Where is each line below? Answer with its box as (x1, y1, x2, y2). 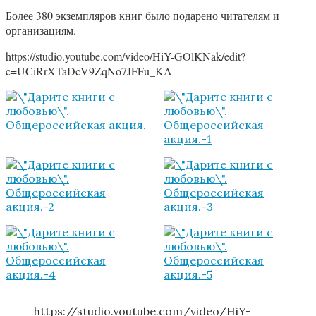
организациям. (6, 23, 76, 38)
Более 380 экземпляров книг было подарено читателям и (6, 8, 279, 23)
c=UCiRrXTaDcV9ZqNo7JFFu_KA (6, 63, 172, 79)
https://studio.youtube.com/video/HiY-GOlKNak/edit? (6, 49, 245, 64)
